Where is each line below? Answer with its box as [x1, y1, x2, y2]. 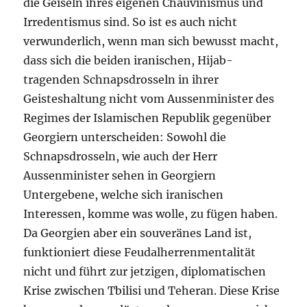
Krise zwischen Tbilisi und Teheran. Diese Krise [23, 284, 280, 297]
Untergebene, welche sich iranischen [23, 188, 224, 201]
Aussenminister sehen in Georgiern [23, 169, 217, 182]
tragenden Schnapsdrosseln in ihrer [23, 73, 219, 86]
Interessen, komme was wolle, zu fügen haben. [23, 207, 278, 221]
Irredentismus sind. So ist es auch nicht [23, 15, 238, 29]
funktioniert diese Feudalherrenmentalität [23, 245, 256, 259]
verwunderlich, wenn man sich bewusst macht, [23, 34, 279, 48]
